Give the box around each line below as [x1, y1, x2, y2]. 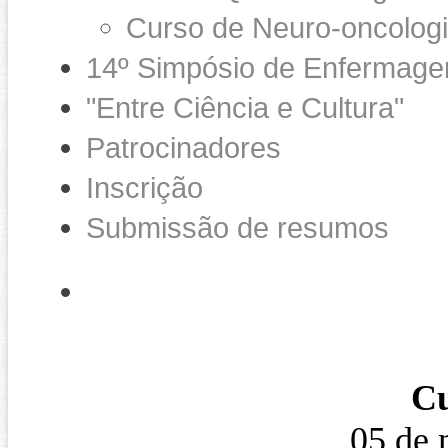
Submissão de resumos [86, 211, 389, 244]
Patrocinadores [86, 131, 281, 164]
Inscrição [86, 171, 203, 204]
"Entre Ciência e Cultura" [86, 91, 404, 124]
